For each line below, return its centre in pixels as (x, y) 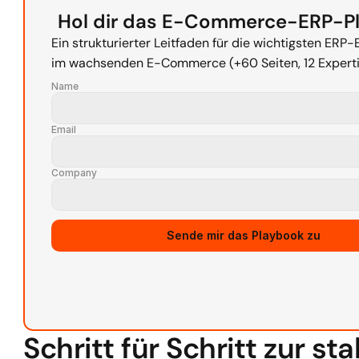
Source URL (79, 224)
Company (74, 173)
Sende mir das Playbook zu (243, 235)
